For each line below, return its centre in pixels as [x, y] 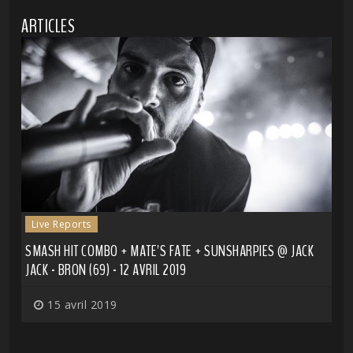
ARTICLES [48, 26]
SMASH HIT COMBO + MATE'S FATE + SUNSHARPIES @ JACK [169, 251]
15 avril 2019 [80, 304]
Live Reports [61, 224]
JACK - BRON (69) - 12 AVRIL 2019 [106, 269]
